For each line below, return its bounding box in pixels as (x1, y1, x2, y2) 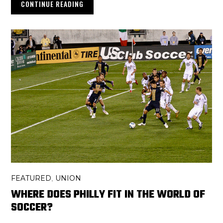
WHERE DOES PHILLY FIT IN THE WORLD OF (11, 186, 206, 204)
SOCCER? (11, 199, 53, 217)
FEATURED (11, 174, 52, 183)
